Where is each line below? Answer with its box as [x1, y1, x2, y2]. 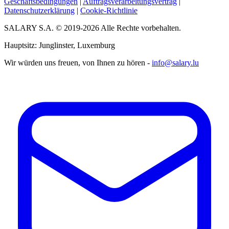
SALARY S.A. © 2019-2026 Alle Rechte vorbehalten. [4, 23, 181, 32]
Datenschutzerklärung [4, 6, 75, 15]
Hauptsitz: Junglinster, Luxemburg [4, 40, 115, 50]
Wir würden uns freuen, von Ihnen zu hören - [4, 58, 152, 67]
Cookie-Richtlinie [80, 6, 138, 15]
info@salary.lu [152, 58, 199, 67]
